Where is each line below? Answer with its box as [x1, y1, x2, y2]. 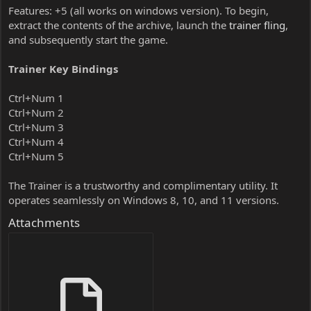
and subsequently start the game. [8, 32, 168, 47]
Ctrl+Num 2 [8, 105, 64, 119]
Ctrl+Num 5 [8, 149, 64, 163]
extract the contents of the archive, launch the [8, 17, 229, 32]
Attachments [8, 214, 80, 230]
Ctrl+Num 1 [8, 90, 64, 105]
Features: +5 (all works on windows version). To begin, [8, 3, 269, 17]
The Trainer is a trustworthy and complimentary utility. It [8, 178, 278, 192]
